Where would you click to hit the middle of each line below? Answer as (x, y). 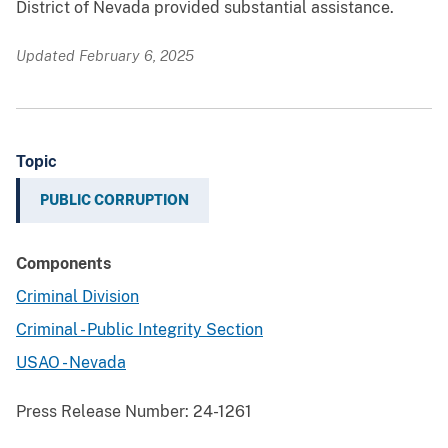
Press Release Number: (102, 412)
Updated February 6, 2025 (105, 56)
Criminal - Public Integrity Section (139, 330)
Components (63, 264)
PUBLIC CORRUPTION (114, 200)
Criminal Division (77, 297)
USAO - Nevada (71, 363)
